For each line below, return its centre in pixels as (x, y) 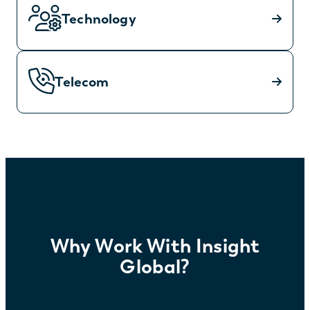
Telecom (82, 82)
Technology (99, 19)
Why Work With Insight (155, 245)
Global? (155, 266)
